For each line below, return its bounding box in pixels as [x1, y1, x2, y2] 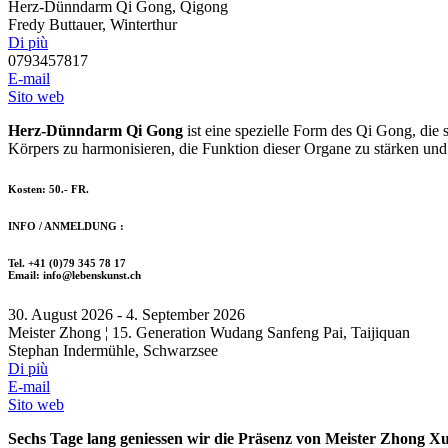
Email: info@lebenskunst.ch [8, 269, 141, 282]
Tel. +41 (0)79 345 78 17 [8, 257, 126, 270]
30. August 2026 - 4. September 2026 [8, 306, 245, 324]
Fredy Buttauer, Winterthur [8, 16, 177, 34]
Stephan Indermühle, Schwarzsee [8, 342, 218, 360]
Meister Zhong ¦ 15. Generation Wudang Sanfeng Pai [8, 324, 343, 342]
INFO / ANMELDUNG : [8, 220, 124, 233]
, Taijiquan [343, 324, 410, 342]
